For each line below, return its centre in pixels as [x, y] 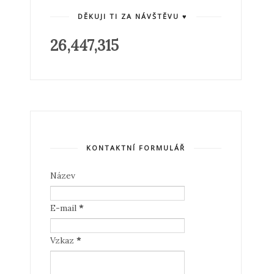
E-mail [64, 208]
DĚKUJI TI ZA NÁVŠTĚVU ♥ [132, 16]
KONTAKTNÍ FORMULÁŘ [135, 148]
